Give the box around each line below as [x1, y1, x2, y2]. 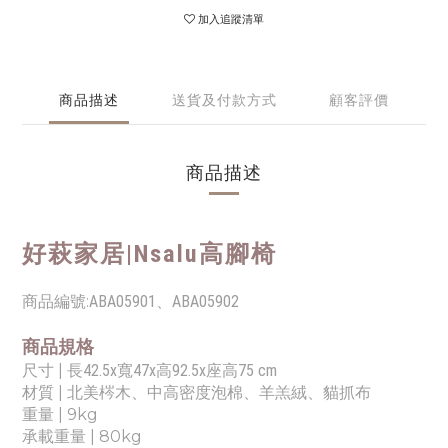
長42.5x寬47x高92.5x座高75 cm [67, 361, 277, 380]
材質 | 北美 [22, 383, 99, 402]
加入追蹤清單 [198, 12, 264, 26]
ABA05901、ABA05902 [89, 292, 239, 311]
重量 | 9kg [22, 405, 98, 424]
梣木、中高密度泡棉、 [99, 383, 259, 402]
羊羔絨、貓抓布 [259, 383, 371, 402]
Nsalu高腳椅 [134, 240, 277, 268]
